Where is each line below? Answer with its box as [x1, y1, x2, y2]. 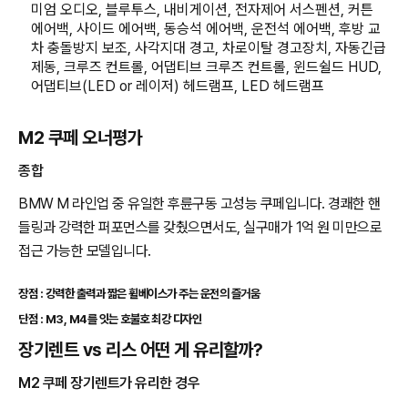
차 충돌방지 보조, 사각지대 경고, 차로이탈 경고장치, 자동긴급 [31, 38, 387, 56]
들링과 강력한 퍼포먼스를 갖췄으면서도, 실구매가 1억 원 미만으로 [18, 218, 382, 236]
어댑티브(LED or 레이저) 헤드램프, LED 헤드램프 [31, 76, 325, 95]
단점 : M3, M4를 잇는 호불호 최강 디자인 [18, 311, 201, 326]
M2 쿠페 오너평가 [18, 126, 142, 148]
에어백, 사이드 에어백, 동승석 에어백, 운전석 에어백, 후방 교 [31, 19, 382, 37]
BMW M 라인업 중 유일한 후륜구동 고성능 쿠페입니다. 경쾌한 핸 [18, 194, 381, 212]
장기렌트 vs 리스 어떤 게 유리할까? [18, 338, 263, 361]
